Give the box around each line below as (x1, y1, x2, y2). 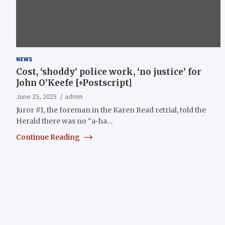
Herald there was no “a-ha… (16, 116, 113, 126)
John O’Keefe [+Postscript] (16, 77, 132, 88)
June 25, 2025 (16, 91, 57, 101)
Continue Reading (16, 132, 81, 142)
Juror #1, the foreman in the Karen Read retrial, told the (16, 105, 206, 115)
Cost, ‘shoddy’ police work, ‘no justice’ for (16, 66, 201, 77)
